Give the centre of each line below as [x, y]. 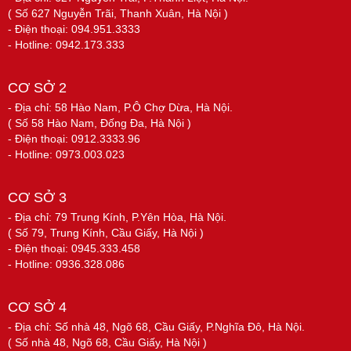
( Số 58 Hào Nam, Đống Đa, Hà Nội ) [100, 123]
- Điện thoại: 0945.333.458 [74, 248]
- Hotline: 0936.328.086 [66, 264]
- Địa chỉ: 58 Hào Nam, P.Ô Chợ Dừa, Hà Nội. [120, 107]
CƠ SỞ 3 [37, 197]
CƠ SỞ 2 [37, 88]
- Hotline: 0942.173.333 [66, 45]
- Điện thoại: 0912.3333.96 [74, 139]
